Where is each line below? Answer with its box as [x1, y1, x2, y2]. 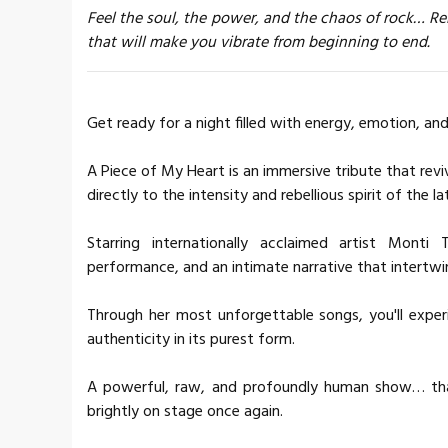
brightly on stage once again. [87, 398, 283, 425]
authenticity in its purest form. [87, 326, 295, 353]
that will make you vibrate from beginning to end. [87, 29, 430, 56]
